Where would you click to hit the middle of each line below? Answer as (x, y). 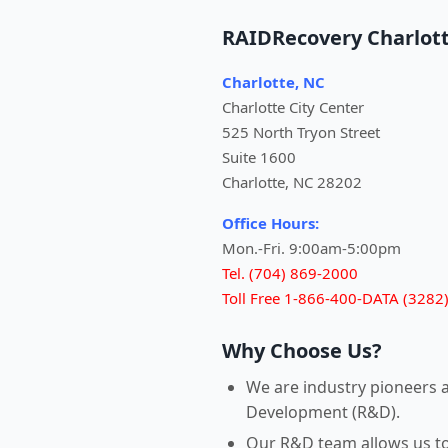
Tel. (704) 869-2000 (290, 273)
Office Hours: (270, 223)
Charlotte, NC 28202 (292, 182)
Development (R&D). (323, 412)
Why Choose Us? (302, 350)
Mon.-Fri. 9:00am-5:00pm (311, 248)
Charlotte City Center (293, 107)
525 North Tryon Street (301, 132)
